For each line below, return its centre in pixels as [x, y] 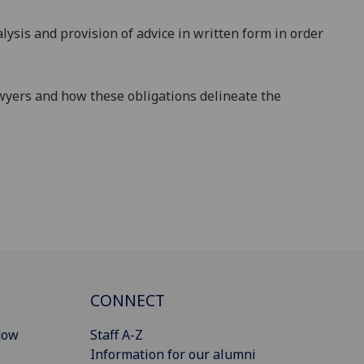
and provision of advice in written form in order [177, 34]
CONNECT [128, 300]
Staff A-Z [117, 334]
